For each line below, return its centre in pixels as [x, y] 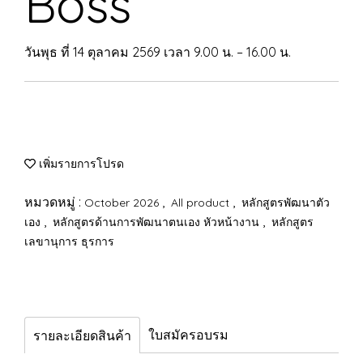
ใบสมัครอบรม [188, 335]
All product [202, 203]
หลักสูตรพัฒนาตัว [286, 203]
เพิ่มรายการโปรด [80, 164]
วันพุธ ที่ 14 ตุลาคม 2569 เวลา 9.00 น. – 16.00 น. [158, 52]
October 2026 [123, 203]
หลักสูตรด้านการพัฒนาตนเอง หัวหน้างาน [158, 222]
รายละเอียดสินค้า [82, 335]
